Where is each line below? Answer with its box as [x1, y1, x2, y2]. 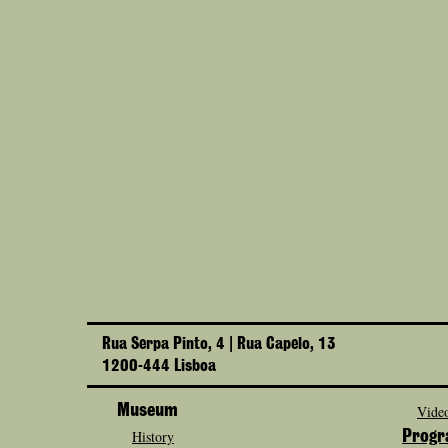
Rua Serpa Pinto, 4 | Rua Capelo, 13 [102, 336, 336, 352]
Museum [117, 402, 178, 420]
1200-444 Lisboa [102, 358, 216, 374]
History [132, 427, 174, 446]
